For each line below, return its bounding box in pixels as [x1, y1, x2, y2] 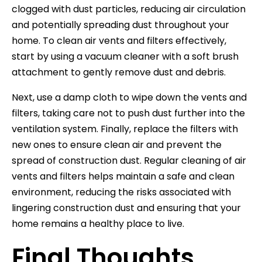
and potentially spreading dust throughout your [12, 18, 229, 32]
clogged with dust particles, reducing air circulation [12, 2, 246, 16]
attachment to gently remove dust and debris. [12, 65, 226, 79]
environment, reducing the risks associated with [12, 185, 231, 199]
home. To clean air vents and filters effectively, [12, 33, 226, 47]
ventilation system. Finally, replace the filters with [12, 122, 238, 136]
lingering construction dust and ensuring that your [12, 201, 241, 215]
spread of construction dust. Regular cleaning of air [12, 153, 246, 167]
